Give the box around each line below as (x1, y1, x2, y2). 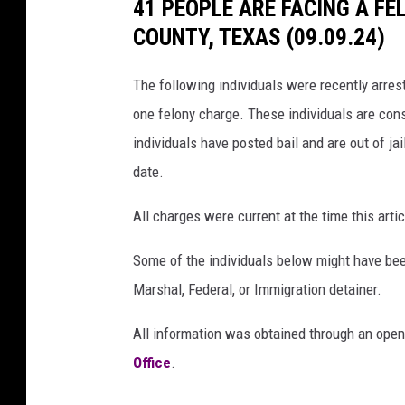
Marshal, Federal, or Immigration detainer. (133, 280, 381, 299)
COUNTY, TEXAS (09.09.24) (133, 24, 385, 52)
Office (133, 353, 171, 372)
